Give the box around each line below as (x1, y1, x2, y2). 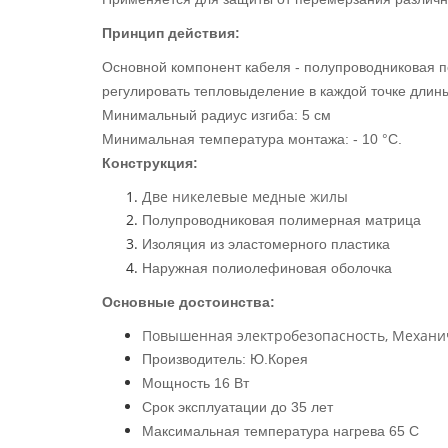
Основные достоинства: (102, 294, 275, 310)
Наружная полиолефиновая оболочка (142, 260, 392, 276)
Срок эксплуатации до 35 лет (142, 399, 333, 415)
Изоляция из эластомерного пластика (142, 236, 390, 252)
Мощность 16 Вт (142, 375, 249, 391)
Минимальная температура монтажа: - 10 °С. (102, 131, 402, 147)
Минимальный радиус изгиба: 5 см (102, 107, 331, 123)
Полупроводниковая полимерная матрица (142, 212, 421, 228)
